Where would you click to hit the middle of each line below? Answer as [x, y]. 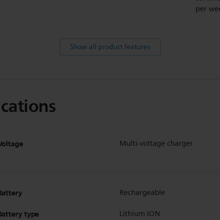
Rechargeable [142, 193]
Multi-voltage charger [156, 144]
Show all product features [110, 47]
